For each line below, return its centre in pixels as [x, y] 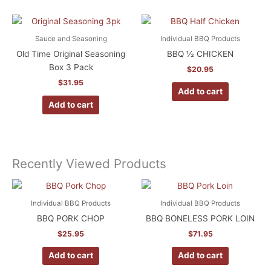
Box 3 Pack [71, 67]
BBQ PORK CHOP [71, 218]
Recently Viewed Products [89, 163]
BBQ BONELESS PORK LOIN [200, 218]
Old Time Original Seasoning [71, 54]
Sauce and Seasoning [71, 39]
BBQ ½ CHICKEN [200, 54]
